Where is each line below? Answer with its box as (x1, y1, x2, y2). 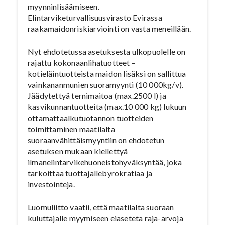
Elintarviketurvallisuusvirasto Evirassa (28, 13, 162, 22)
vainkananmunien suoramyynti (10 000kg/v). (28, 80, 184, 89)
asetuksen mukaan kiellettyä (28, 146, 128, 156)
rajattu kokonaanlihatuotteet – (28, 58, 136, 67)
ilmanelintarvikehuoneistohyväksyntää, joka (28, 157, 182, 167)
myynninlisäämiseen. (28, 2, 99, 11)
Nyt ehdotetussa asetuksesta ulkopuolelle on (28, 47, 186, 56)
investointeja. (28, 179, 75, 189)
